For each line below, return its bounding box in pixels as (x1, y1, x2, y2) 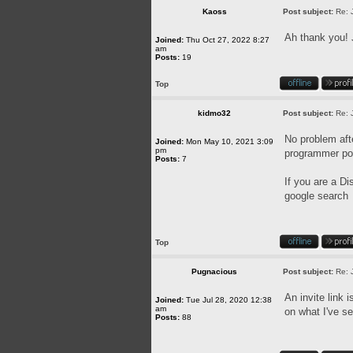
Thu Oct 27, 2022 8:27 (184, 35, 269, 44)
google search (284, 190, 348, 202)
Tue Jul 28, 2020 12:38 (184, 295, 272, 304)
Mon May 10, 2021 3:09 (184, 137, 273, 146)
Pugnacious (191, 267, 237, 276)
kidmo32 (198, 109, 231, 117)
